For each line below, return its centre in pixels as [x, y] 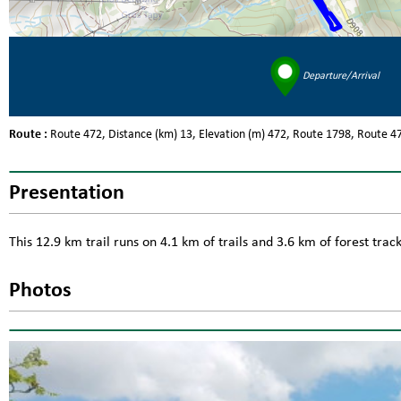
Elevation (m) [232, 134]
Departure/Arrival [339, 77]
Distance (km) [143, 134]
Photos [40, 290]
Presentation [67, 193]
